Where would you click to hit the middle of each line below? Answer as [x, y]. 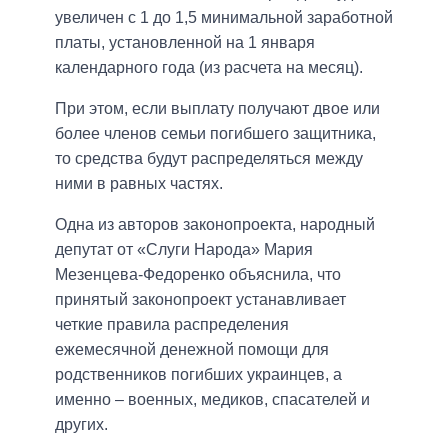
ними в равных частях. [139, 184]
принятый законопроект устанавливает [200, 300]
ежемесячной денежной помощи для [192, 350]
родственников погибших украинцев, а [198, 375]
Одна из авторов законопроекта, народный [215, 225]
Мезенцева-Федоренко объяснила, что [198, 275]
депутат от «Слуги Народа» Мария [184, 250]
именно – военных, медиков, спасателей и [212, 400]
